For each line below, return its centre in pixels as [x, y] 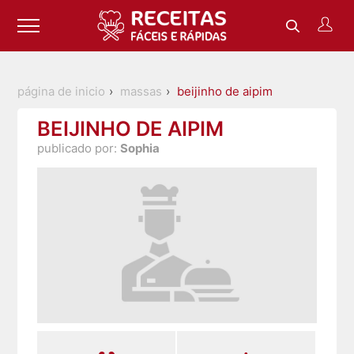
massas [141, 92]
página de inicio [62, 92]
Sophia [140, 149]
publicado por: [79, 149]
